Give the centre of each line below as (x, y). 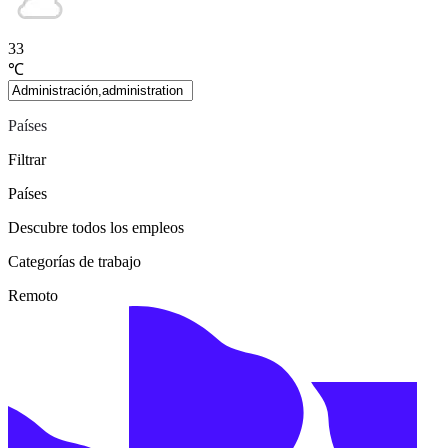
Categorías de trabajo (74, 261)
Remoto (33, 295)
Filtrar (27, 159)
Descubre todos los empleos (96, 227)
